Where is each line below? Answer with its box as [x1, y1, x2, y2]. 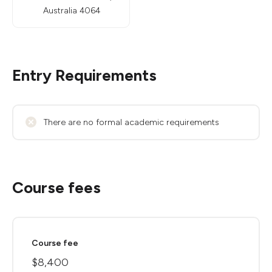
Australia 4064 [43, 5, 100, 16]
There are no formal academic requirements [44, 117, 219, 127]
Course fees [12, 178, 101, 197]
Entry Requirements [12, 66, 157, 85]
